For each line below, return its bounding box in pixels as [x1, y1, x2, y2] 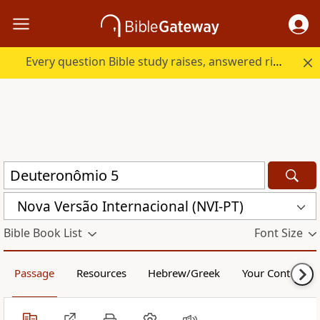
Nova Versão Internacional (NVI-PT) [17, 196, 244, 216]
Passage [14, 266, 55, 281]
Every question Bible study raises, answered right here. [273, 54, 283, 70]
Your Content [241, 266, 306, 281]
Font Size [254, 225, 303, 241]
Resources [76, 266, 126, 281]
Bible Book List [4, 225, 82, 241]
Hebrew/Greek [148, 266, 221, 281]
